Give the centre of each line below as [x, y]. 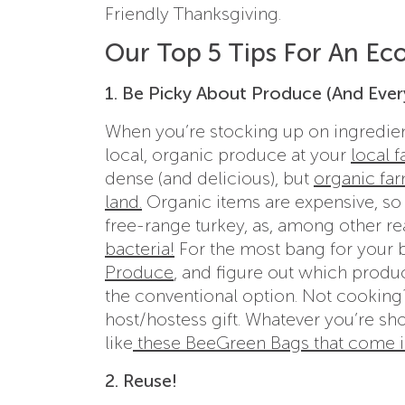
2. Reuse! [141, 380]
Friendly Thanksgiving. [193, 13]
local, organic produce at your [228, 154]
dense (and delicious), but [209, 178]
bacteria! [140, 248]
